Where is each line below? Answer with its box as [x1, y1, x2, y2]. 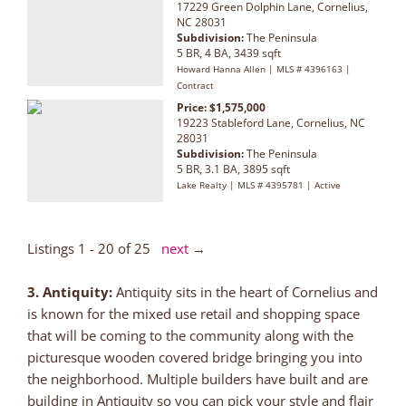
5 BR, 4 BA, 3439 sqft [177, 44, 281, 61]
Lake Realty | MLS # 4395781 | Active [177, 178, 341, 191]
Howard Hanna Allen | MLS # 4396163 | [177, 62, 351, 75]
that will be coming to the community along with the [27, 325, 353, 344]
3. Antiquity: [27, 282, 116, 301]
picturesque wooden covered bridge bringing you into [27, 347, 362, 366]
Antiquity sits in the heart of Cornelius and [116, 282, 378, 301]
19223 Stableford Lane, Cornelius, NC [177, 114, 365, 130]
